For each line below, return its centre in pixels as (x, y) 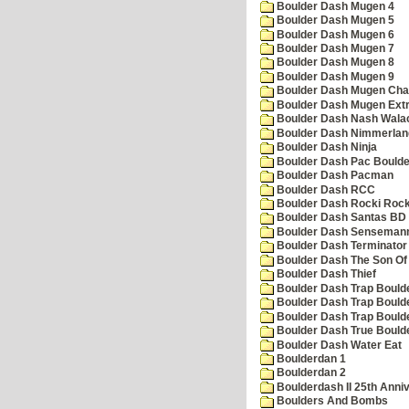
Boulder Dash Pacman (334, 176)
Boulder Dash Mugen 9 (334, 76)
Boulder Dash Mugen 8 (334, 63)
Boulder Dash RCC (325, 189)
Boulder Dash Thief (325, 274)
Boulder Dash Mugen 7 (334, 49)
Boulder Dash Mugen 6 (334, 34)
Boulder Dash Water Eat (338, 345)
